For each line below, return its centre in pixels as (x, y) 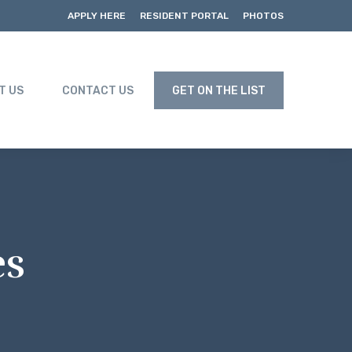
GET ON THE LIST (219, 91)
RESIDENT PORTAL (184, 16)
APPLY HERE (97, 16)
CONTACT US (98, 91)
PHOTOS (263, 16)
